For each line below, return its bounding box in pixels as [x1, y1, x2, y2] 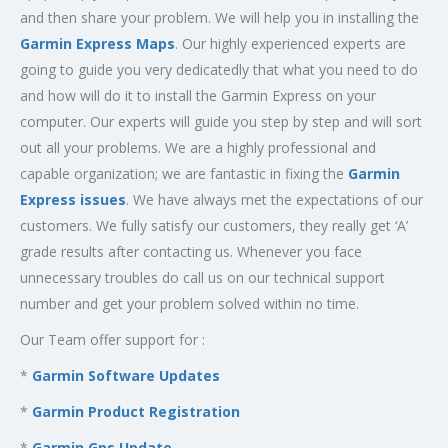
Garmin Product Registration [32, 402, 240, 422]
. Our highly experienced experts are [175, 34, 406, 54]
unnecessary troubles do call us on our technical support [20, 268, 385, 288]
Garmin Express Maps [20, 34, 175, 54]
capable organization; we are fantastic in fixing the [20, 164, 348, 184]
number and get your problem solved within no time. [20, 294, 359, 314]
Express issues [20, 190, 126, 210]
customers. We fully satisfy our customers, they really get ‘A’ [20, 216, 408, 236]
